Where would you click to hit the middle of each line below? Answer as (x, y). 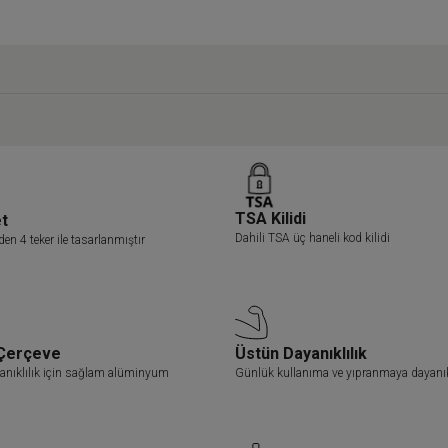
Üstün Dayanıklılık (300, 353)
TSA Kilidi (270, 219)
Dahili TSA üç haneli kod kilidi (312, 238)
